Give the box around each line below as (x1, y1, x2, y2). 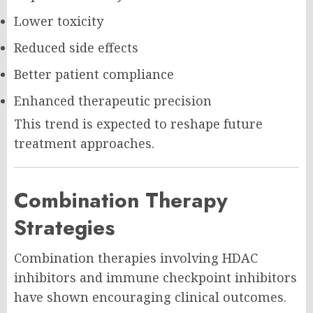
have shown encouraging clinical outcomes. (14, 289, 286, 306)
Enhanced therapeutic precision (14, 92, 212, 110)
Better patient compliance (14, 66, 174, 83)
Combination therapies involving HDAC (14, 249, 258, 267)
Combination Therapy (14, 185, 228, 216)
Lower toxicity (14, 13, 103, 30)
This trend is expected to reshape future (14, 115, 263, 133)
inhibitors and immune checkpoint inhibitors (14, 269, 297, 286)
